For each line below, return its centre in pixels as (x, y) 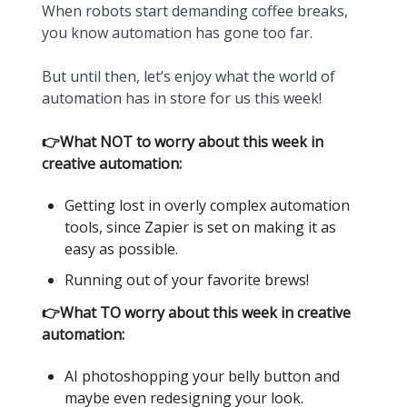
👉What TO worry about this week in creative (196, 313)
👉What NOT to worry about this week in (183, 142)
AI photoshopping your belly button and (202, 376)
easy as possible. (121, 249)
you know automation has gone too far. (177, 33)
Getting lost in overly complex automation (207, 205)
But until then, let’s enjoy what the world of (189, 76)
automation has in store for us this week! (182, 98)
